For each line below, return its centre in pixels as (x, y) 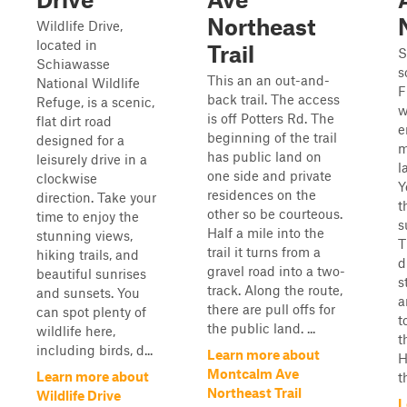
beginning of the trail (272, 137)
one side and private (269, 175)
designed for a (80, 140)
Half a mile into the (266, 233)
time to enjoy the (88, 216)
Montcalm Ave (253, 373)
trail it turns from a (264, 252)
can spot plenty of (91, 312)
